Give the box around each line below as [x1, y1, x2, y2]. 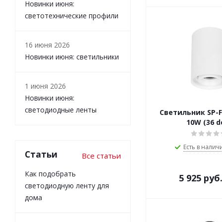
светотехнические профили [25, 11, 118, 21]
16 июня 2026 [25, 40, 70, 50]
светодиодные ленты [25, 105, 97, 115]
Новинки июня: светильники [25, 52, 119, 62]
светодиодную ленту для [25, 181, 109, 191]
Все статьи [82, 151, 121, 161]
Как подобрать [25, 169, 76, 179]
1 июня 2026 [25, 81, 66, 91]
